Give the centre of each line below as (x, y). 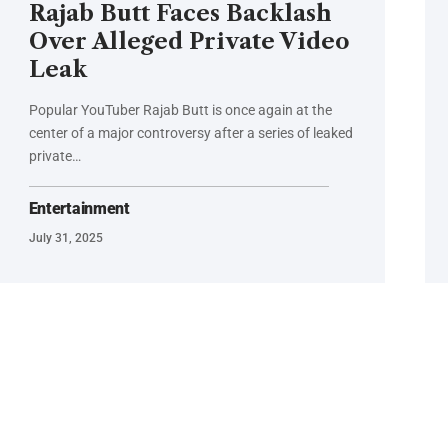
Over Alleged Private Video (189, 42)
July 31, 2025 (65, 238)
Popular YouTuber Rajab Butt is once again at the (180, 110)
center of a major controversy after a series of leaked (190, 133)
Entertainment (79, 209)
